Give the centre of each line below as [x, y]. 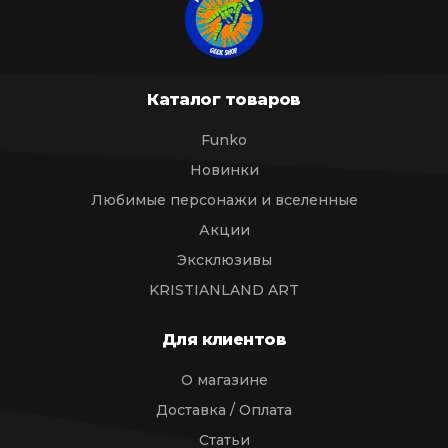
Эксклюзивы [224, 260]
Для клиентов [224, 339]
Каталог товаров [224, 99]
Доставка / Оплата [224, 410]
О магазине [224, 380]
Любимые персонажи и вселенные [224, 200]
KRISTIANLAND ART [224, 290]
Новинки [224, 170]
